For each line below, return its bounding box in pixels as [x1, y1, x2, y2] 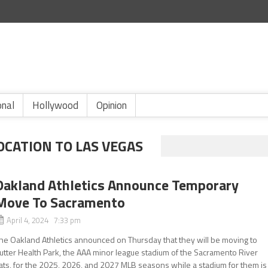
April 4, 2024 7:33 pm [7, 214, 81, 226]
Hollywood [32, 98, 78, 113]
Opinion [96, 98, 127, 113]
